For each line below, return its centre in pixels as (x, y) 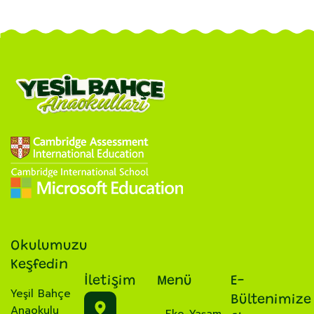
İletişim (110, 281)
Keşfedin (39, 265)
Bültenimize (271, 300)
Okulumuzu (49, 246)
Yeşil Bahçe (41, 294)
